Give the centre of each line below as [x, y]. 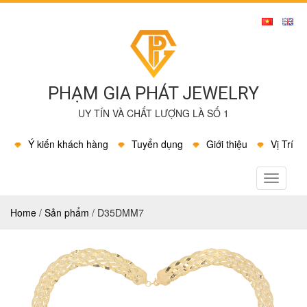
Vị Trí [282, 144]
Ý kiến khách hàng [68, 144]
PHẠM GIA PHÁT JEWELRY [153, 93]
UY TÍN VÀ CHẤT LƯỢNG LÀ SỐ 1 [153, 113]
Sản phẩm [67, 212]
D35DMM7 [119, 212]
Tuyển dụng [157, 144]
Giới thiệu [226, 144]
